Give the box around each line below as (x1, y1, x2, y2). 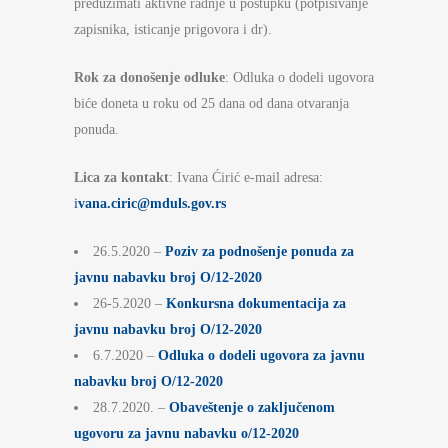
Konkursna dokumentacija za (166, 296, 346, 311)
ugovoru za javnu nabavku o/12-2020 (74, 426, 299, 441)
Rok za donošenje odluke (74, 70, 225, 85)
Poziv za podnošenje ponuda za (165, 244, 354, 259)
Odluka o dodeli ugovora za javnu (158, 348, 365, 363)
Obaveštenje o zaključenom (169, 400, 335, 415)
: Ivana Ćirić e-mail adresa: (169, 170, 323, 185)
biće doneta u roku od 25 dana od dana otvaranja (74, 96, 349, 111)
